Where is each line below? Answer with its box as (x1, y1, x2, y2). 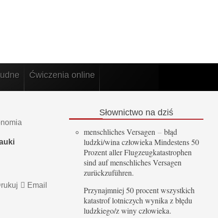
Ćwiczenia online (29, 70, 95, 80)
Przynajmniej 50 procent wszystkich (84, 185, 195, 196)
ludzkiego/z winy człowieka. (84, 205, 174, 216)
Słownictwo (99, 107, 143, 117)
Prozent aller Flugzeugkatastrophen (84, 147, 192, 158)
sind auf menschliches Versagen (84, 157, 182, 168)
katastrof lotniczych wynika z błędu (84, 195, 192, 206)
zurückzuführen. (84, 167, 134, 178)
